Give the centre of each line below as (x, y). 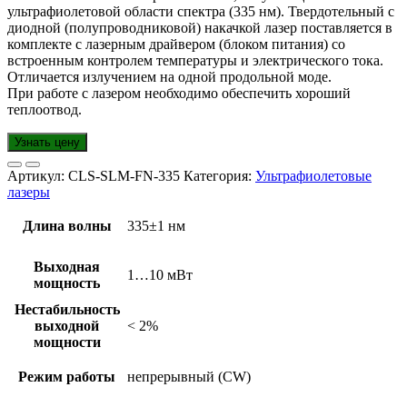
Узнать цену (47, 143)
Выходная (67, 267)
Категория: (219, 176)
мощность (67, 283)
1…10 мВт (160, 275)
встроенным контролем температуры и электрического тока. (195, 61)
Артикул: (38, 176)
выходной (67, 326)
